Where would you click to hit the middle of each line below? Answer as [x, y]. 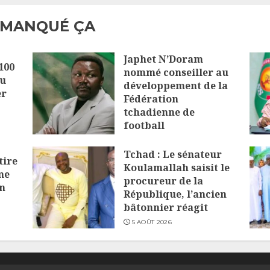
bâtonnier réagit [165, 208]
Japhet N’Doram [163, 59]
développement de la [175, 86]
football [144, 126]
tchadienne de [159, 112]
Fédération [151, 99]
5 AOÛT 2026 [152, 222]
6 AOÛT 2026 [152, 140]
